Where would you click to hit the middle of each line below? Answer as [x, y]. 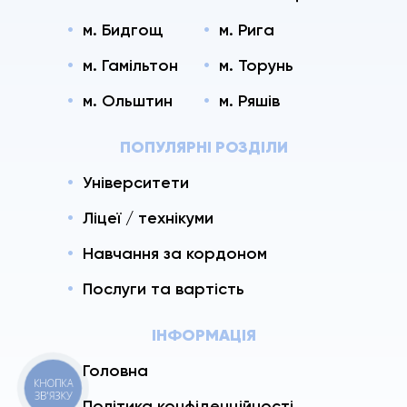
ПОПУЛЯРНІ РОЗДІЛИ [203, 147]
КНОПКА [54, 382]
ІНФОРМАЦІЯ [203, 335]
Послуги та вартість [164, 288]
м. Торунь [256, 65]
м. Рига [247, 30]
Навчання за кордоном [175, 253]
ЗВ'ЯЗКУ [53, 395]
